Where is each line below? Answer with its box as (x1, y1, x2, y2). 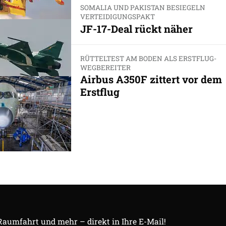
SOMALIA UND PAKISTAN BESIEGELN (80, 3, 205, 13)
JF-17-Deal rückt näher (80, 22, 193, 35)
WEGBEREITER (80, 63, 131, 72)
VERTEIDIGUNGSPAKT (80, 12, 155, 22)
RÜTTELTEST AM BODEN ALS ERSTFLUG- (80, 53, 216, 63)
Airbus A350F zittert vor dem (80, 72, 222, 86)
